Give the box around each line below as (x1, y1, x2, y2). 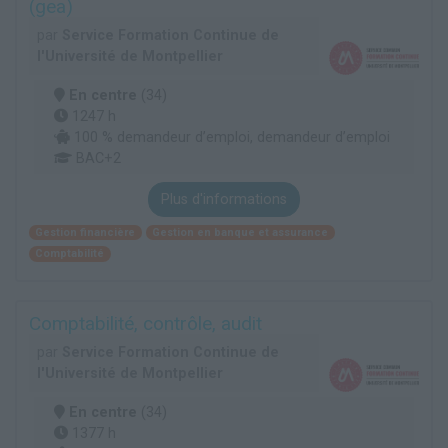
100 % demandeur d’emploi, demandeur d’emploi (70, 128, 390, 146)
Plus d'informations (161, 190, 287, 208)
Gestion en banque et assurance (152, 225, 329, 239)
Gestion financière (35, 225, 136, 239)
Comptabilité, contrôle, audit (29, 311, 262, 335)
